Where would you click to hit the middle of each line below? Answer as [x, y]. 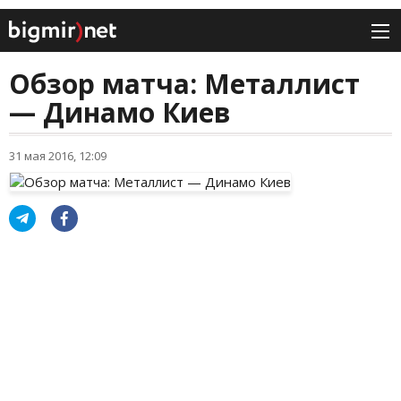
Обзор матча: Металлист [184, 84]
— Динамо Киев [120, 113]
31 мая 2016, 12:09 [58, 156]
